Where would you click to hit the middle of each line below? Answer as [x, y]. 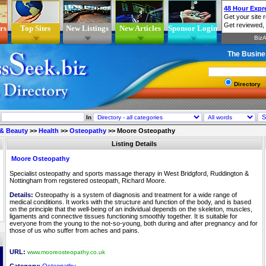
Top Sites [35, 28]
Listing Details [134, 144]
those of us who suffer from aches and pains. [75, 230]
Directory [248, 84]
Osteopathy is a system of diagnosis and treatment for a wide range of [135, 195]
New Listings [87, 28]
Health [49, 131]
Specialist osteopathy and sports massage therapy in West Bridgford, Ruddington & [129, 173]
